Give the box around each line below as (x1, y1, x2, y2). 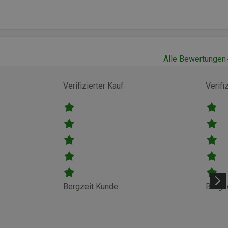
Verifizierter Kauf (63, 80, 124, 91)
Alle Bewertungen (163, 53, 226, 64)
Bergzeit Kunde (63, 181, 118, 191)
